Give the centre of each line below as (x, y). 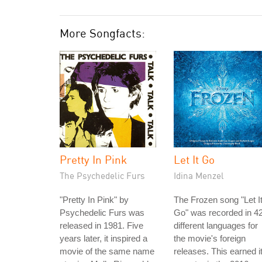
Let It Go (194, 159)
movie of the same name (107, 251)
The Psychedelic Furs (102, 175)
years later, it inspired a (104, 238)
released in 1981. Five (101, 225)
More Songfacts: (102, 33)
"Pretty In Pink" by (94, 200)
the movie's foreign (210, 238)
